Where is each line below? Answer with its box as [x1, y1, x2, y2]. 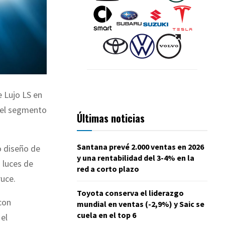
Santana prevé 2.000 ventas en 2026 [77, 141, 204, 152]
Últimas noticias [77, 110, 145, 126]
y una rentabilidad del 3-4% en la [77, 152, 194, 163]
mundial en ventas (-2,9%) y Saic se [77, 198, 204, 209]
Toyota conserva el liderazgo [77, 187, 184, 198]
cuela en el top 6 [77, 209, 136, 220]
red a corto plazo [77, 163, 139, 174]
